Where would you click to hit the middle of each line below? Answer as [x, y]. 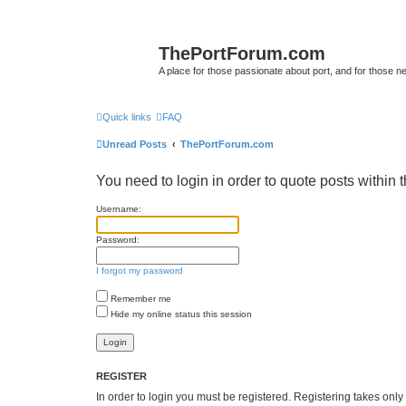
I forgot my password [140, 270]
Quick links [127, 116]
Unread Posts [135, 144]
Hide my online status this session [180, 314]
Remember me [140, 298]
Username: [119, 208]
